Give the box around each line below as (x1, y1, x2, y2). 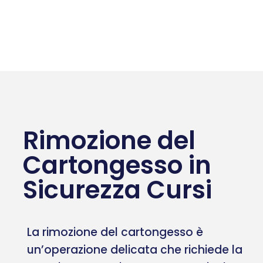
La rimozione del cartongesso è (27, 224, 203, 240)
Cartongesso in (23, 147, 211, 183)
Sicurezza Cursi (23, 172, 212, 207)
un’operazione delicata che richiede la (27, 241, 242, 258)
